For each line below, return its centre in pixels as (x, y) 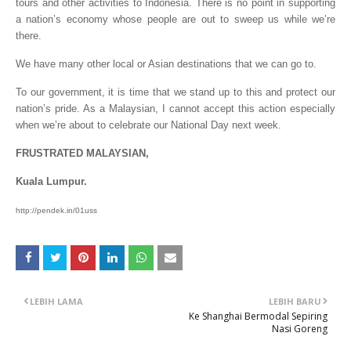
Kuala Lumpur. (51, 181)
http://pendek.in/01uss (56, 210)
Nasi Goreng (300, 328)
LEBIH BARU (295, 301)
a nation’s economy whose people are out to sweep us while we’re (175, 19)
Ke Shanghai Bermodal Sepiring (258, 316)
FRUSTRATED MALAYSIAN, (82, 153)
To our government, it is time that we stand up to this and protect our (175, 92)
